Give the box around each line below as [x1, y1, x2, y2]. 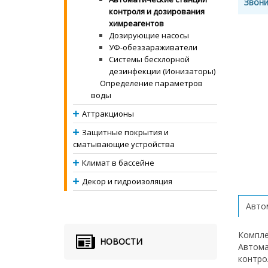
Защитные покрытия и [82, 127, 169, 138]
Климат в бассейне [82, 157, 154, 168]
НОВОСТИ [100, 236, 142, 247]
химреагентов [109, 18, 164, 29]
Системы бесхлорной [109, 54, 190, 65]
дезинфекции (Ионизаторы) [109, 66, 215, 77]
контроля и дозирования [109, 6, 205, 17]
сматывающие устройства [73, 139, 175, 150]
